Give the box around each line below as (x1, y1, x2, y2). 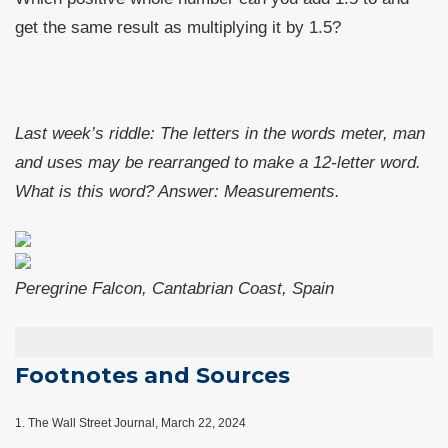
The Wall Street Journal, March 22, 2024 (25, 416, 246, 430)
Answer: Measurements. (158, 182, 340, 201)
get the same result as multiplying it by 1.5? (15, 18, 341, 37)
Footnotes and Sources (15, 362, 290, 389)
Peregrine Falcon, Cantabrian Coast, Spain (15, 279, 334, 298)
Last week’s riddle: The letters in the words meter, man (15, 124, 425, 143)
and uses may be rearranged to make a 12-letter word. (15, 153, 421, 172)
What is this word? (15, 182, 158, 201)
